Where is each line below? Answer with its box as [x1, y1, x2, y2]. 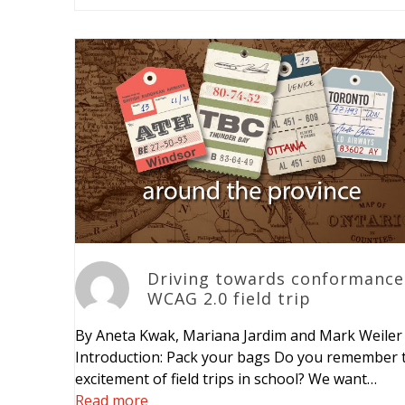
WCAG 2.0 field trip [147, 287, 312, 309]
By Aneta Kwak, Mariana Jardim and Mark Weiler [75, 325, 403, 345]
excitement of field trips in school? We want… [75, 368, 378, 389]
